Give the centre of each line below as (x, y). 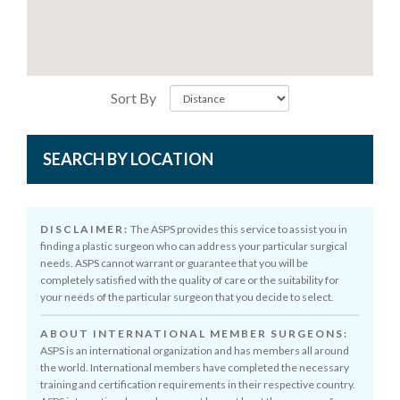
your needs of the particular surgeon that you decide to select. (187, 297)
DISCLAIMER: (84, 229)
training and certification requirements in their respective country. (198, 384)
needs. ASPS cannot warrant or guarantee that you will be (174, 263)
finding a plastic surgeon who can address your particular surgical (194, 246)
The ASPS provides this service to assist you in (238, 229)
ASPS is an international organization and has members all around (195, 350)
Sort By (133, 98)
